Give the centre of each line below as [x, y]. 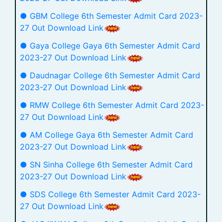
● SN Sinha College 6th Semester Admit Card [106, 165]
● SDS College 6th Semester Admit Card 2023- [110, 194]
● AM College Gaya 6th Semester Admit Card [107, 135]
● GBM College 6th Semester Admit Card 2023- [111, 16]
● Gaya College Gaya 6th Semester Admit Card [110, 46]
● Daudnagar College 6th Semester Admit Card [110, 75]
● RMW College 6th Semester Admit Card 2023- [112, 105]
